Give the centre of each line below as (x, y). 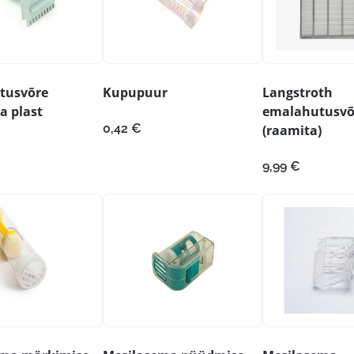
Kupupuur (135, 93)
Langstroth (298, 93)
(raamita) (292, 131)
